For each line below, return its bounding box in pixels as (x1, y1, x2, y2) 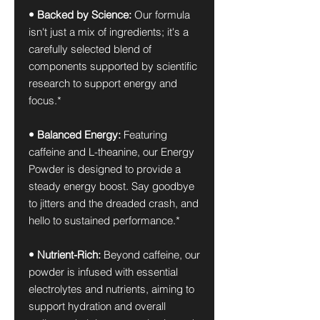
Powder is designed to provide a (29, 162, 181, 176)
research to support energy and (29, 76, 177, 90)
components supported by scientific (29, 59, 197, 73)
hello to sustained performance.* (29, 214, 180, 227)
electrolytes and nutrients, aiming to (29, 282, 194, 296)
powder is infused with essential (29, 265, 178, 279)
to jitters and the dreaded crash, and (29, 196, 199, 210)
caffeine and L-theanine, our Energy (29, 145, 194, 159)
